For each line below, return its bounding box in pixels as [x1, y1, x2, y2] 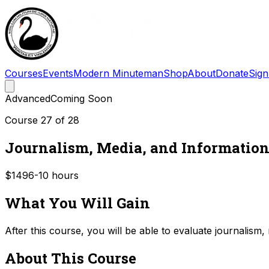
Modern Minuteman [73, 67, 163, 79]
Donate [216, 67, 249, 79]
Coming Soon [50, 92, 112, 104]
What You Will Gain [5, 193, 150, 213]
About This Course [5, 248, 136, 268]
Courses [5, 67, 43, 79]
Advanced [5, 92, 50, 104]
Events [43, 67, 73, 79]
